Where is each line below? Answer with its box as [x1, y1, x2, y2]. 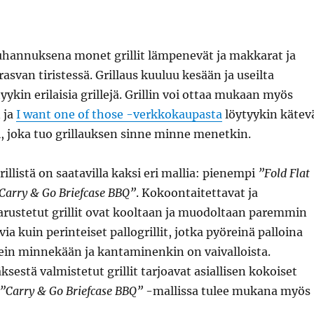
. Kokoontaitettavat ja [135, 185, 258, 200]
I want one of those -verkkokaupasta [15, 107, 222, 121]
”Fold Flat [257, 165, 310, 180]
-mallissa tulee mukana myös [142, 283, 310, 298]
